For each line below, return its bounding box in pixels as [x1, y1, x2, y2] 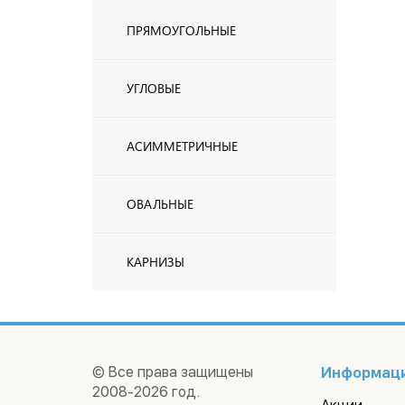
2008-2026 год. [92, 383, 200, 400]
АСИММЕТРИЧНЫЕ [127, 137, 238, 155]
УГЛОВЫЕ [127, 80, 181, 97]
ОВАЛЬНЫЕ [127, 195, 193, 212]
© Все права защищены [92, 363, 253, 381]
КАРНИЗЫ [127, 253, 184, 270]
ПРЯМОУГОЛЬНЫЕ [127, 22, 236, 39]
